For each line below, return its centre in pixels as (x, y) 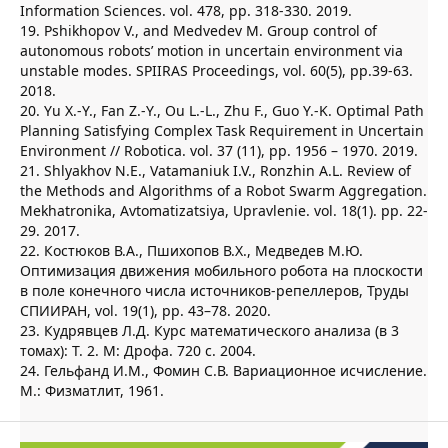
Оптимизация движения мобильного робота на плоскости (221, 270)
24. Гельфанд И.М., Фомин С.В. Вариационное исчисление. (223, 370)
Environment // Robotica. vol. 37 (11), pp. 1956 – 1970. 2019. (219, 150)
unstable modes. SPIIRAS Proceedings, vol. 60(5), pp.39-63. (216, 70)
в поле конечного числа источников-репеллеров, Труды (214, 290)
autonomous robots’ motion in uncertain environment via (211, 50)
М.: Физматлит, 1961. (92, 390)
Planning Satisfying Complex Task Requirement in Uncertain (222, 130)
